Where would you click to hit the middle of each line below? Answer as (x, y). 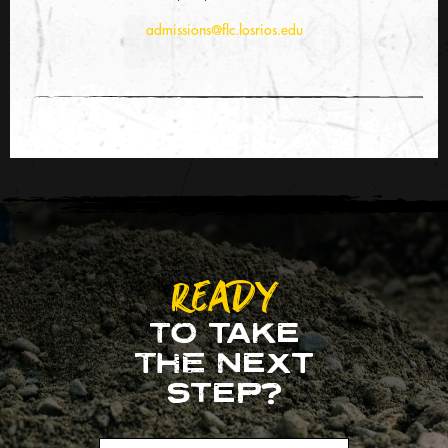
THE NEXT (224, 363)
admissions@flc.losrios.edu (224, 30)
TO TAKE (224, 333)
